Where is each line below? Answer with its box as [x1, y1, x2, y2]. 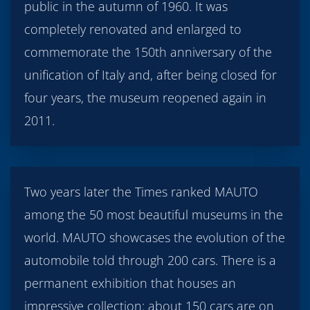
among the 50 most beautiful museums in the [24, 206, 283, 223]
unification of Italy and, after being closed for [24, 66, 277, 83]
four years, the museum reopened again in [24, 89, 266, 106]
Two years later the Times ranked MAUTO [24, 183, 258, 200]
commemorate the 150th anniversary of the [24, 43, 272, 60]
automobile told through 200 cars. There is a [24, 251, 276, 268]
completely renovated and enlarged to [24, 20, 241, 37]
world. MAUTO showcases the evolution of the [24, 228, 285, 246]
